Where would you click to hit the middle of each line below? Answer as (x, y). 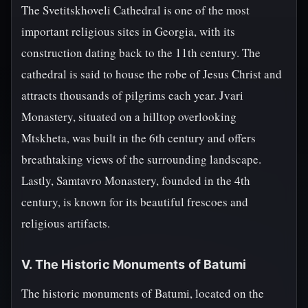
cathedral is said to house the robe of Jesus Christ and (152, 74)
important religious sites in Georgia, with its (128, 31)
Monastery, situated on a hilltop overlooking (129, 117)
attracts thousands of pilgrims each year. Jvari (132, 95)
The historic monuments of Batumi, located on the (143, 293)
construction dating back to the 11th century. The (141, 53)
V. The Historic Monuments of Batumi (134, 264)
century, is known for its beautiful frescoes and (135, 202)
